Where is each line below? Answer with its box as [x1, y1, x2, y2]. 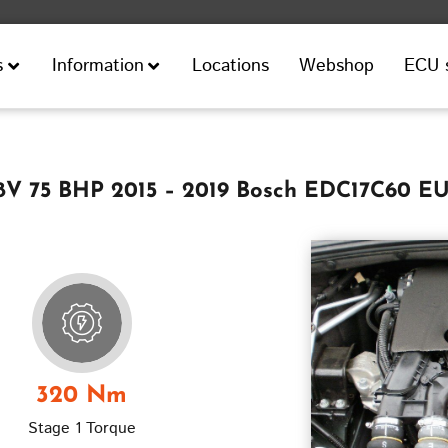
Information [51, 52, 144, 79]
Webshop [299, 52, 375, 79]
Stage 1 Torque [27, 416, 136, 440]
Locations [192, 52, 270, 79]
